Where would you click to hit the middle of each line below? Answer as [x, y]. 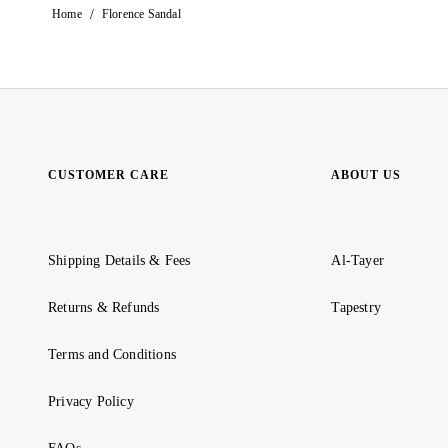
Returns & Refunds [104, 307]
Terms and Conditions [112, 354]
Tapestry [356, 307]
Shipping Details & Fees [119, 260]
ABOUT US [366, 175]
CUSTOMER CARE [108, 175]
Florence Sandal [141, 14]
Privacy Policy [91, 401]
